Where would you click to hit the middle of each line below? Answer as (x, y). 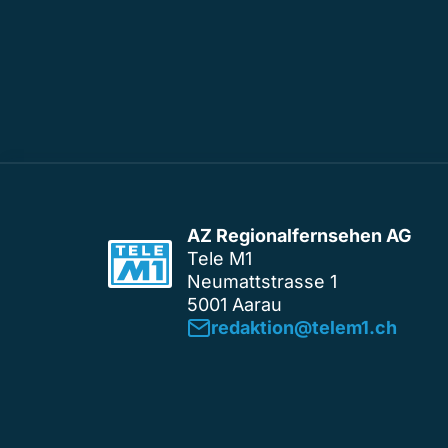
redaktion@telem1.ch (304, 327)
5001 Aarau (234, 304)
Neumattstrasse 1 (262, 281)
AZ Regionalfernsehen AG (299, 235)
